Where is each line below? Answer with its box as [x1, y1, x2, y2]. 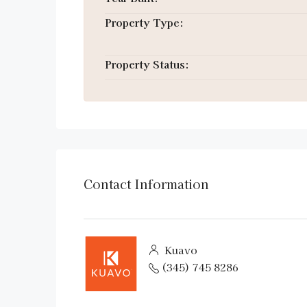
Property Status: [105, 57, 189, 71]
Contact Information [84, 175, 209, 193]
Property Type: [105, 15, 184, 29]
